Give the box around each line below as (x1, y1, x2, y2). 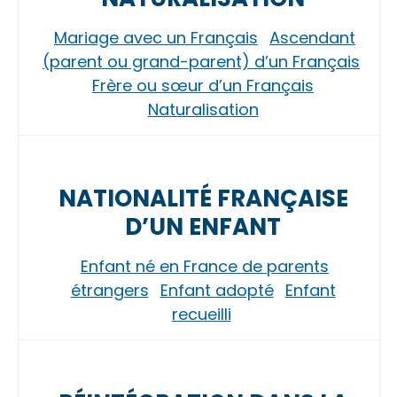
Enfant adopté (160, 279, 274, 301)
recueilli (171, 303, 231, 325)
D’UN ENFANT (125, 211, 281, 243)
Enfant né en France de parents (81, 255, 329, 277)
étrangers (70, 279, 149, 301)
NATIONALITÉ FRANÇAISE (58, 183, 348, 214)
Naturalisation (147, 98, 259, 121)
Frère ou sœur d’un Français (92, 74, 314, 97)
